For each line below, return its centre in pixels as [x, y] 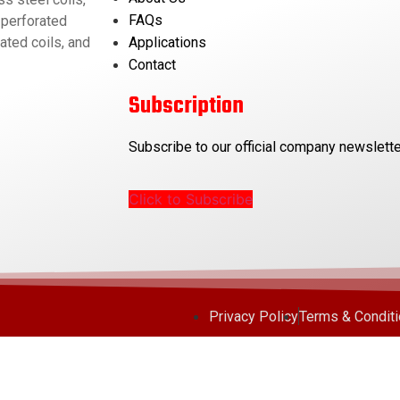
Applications [167, 42]
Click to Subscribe [190, 200]
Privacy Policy [254, 316]
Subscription [186, 106]
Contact [152, 64]
